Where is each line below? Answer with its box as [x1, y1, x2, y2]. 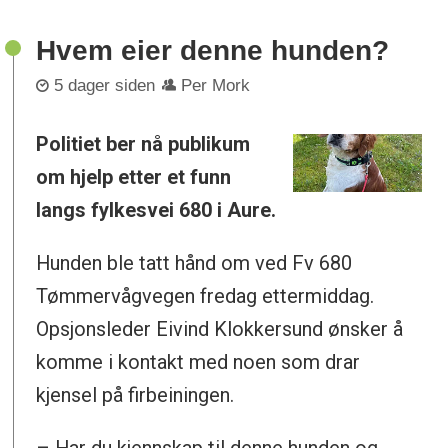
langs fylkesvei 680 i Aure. [36, 198, 277, 223]
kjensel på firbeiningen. [36, 383, 235, 408]
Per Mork [181, 76, 251, 96]
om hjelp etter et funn [36, 165, 232, 190]
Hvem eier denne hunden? [36, 34, 390, 66]
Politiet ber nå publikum [36, 132, 251, 157]
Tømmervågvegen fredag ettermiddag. [36, 284, 375, 309]
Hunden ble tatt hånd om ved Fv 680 [36, 251, 353, 276]
